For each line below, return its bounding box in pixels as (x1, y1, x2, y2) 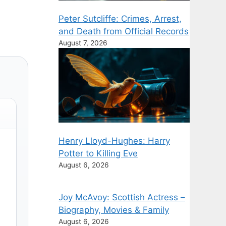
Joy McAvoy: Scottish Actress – (59, 192, 185, 203)
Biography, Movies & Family (59, 205, 169, 215)
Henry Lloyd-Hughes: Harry (59, 136, 170, 146)
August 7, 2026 (59, 39, 107, 47)
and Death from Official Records (59, 26, 189, 37)
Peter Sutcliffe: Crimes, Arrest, (59, 14, 182, 24)
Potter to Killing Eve (59, 148, 138, 159)
